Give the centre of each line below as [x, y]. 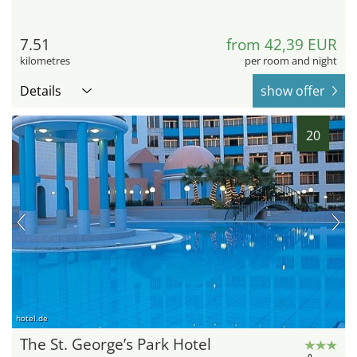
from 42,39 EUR [282, 44]
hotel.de [32, 318]
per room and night [291, 60]
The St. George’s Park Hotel [116, 345]
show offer [293, 90]
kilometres [45, 60]
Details [41, 90]
